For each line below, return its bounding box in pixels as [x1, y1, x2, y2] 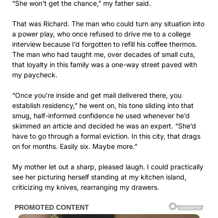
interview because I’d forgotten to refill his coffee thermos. [12, 40, 197, 49]
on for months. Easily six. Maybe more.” [12, 142, 137, 151]
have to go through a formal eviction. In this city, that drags [12, 132, 200, 141]
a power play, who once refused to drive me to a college [12, 30, 191, 38]
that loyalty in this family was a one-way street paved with [12, 60, 197, 69]
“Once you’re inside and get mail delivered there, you [12, 91, 182, 100]
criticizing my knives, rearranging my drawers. [12, 183, 159, 192]
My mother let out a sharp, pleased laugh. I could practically [12, 163, 203, 171]
